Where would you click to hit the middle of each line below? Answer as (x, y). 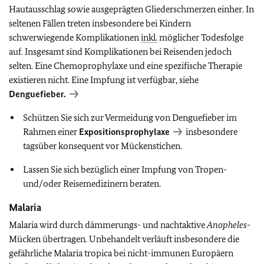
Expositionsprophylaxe (124, 132)
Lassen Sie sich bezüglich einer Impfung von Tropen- (125, 169)
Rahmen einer (51, 132)
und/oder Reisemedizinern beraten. (92, 184)
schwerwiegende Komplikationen (75, 37)
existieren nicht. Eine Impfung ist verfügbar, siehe (104, 80)
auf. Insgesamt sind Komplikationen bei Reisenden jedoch (120, 52)
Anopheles (227, 225)
